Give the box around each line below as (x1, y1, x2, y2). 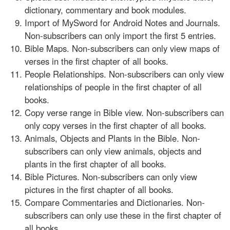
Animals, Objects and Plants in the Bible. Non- (25, 131, 200, 144)
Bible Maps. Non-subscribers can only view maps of (25, 42, 220, 54)
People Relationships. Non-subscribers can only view (25, 67, 224, 80)
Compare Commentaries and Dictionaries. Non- (25, 196, 205, 208)
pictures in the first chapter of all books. (25, 183, 174, 196)
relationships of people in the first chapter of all (25, 80, 202, 93)
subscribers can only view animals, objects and (25, 144, 201, 157)
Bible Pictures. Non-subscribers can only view (25, 170, 197, 183)
